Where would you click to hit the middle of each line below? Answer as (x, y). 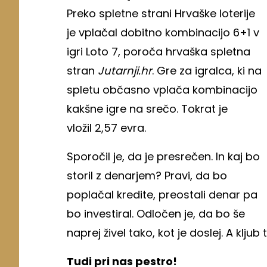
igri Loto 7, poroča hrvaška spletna (159, 51)
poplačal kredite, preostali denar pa (162, 194)
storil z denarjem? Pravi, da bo (147, 175)
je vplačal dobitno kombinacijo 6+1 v (163, 32)
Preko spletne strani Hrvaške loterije (161, 13)
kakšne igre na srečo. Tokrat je (147, 108)
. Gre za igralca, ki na (207, 70)
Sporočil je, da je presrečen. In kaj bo (163, 156)
